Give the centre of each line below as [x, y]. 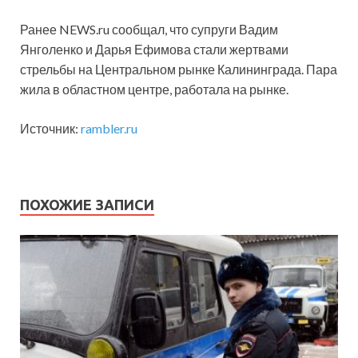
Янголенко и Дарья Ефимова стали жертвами [154, 49]
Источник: [50, 128]
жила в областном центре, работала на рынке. [154, 89]
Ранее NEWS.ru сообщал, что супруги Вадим [149, 29]
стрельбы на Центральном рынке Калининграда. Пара [179, 69]
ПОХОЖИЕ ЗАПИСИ [87, 204]
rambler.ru [109, 128]
